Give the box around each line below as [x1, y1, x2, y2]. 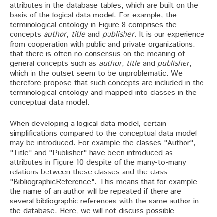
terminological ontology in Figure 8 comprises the [10, 19, 177, 31]
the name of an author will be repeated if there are [10, 186, 181, 197]
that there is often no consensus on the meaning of [10, 48, 185, 60]
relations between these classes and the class [10, 166, 167, 178]
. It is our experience [134, 29, 204, 40]
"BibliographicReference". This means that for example [10, 176, 197, 187]
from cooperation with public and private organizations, [10, 38, 195, 50]
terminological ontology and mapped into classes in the [10, 87, 197, 98]
